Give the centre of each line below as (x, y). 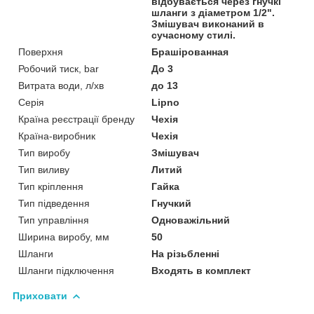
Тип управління (54, 220)
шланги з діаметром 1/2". (213, 12)
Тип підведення (54, 203)
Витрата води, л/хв (61, 85)
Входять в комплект (202, 270)
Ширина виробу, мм (64, 237)
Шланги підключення (66, 270)
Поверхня (41, 52)
